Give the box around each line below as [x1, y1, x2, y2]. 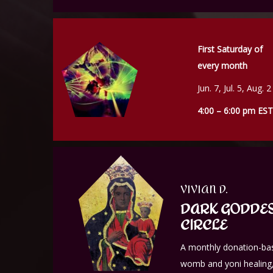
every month [197, 59, 247, 71]
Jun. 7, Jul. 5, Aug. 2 [197, 82, 271, 94]
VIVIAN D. [180, 182, 228, 196]
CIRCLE [180, 216, 227, 233]
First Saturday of [197, 43, 263, 55]
